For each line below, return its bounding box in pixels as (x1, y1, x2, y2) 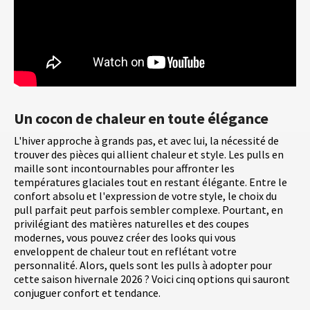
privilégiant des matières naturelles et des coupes (14, 217, 249, 231)
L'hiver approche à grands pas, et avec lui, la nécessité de (14, 134, 279, 148)
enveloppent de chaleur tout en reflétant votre (14, 244, 237, 259)
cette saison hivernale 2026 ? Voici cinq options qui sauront (14, 272, 290, 286)
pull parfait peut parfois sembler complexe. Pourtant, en (14, 203, 283, 217)
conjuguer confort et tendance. (14, 286, 161, 300)
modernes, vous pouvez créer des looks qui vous (14, 230, 236, 245)
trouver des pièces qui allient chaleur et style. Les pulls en (14, 147, 284, 162)
